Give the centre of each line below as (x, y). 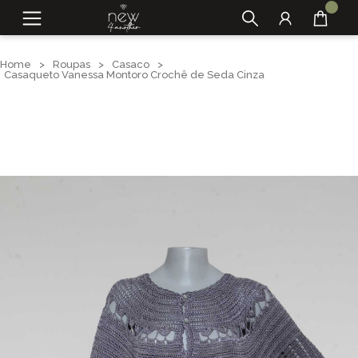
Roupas (72, 64)
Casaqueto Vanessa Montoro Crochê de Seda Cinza (134, 75)
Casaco (131, 64)
